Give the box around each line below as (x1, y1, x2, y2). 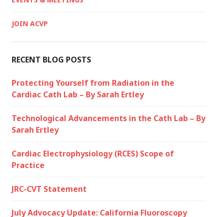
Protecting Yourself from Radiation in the (12, 77, 174, 88)
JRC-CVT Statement (12, 183, 87, 194)
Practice (12, 159, 45, 170)
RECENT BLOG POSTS (12, 54, 91, 65)
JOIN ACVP (12, 18, 48, 28)
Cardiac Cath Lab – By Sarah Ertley (12, 89, 144, 100)
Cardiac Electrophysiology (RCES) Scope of (12, 148, 174, 159)
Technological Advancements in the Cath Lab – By (12, 112, 205, 124)
